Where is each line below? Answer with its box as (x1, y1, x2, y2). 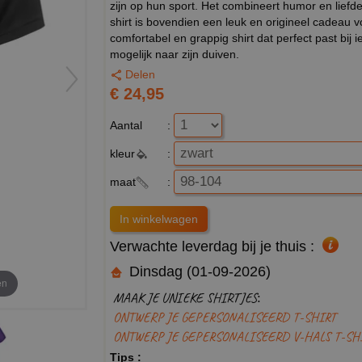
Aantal (110, 118, 142, 132)
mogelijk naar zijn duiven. (110, 47, 239, 61)
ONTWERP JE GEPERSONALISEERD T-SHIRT (113, 308, 336, 326)
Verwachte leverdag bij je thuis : (110, 238, 314, 255)
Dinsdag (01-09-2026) (125, 263, 271, 280)
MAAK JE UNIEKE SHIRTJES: (113, 288, 261, 306)
